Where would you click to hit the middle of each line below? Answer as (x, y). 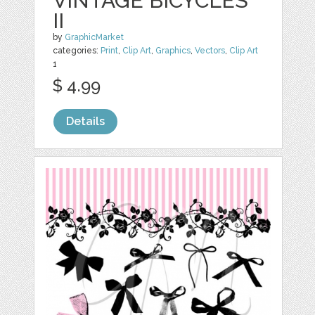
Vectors (210, 51)
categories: (77, 51)
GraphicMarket (95, 37)
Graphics (173, 51)
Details (86, 121)
